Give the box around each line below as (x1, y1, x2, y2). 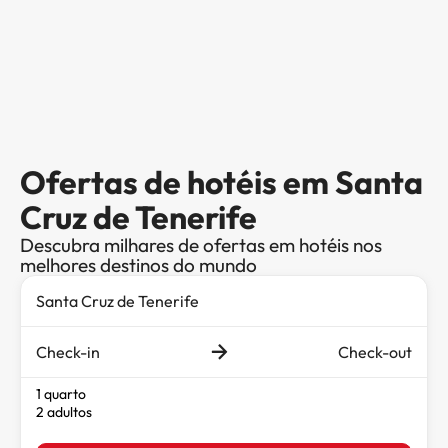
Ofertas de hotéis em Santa (20, 161, 423, 202)
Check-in (36, 341, 100, 362)
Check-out (338, 341, 412, 362)
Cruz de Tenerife (20, 196, 257, 237)
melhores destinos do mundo (20, 252, 257, 277)
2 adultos (36, 402, 92, 421)
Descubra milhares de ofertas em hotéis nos (20, 232, 382, 257)
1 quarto (36, 384, 86, 403)
